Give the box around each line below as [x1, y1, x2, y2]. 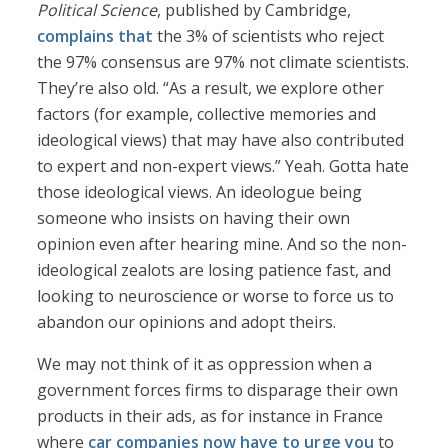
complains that [37, 25, 154, 48]
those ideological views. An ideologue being [37, 181, 363, 204]
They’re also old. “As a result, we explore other [37, 77, 385, 100]
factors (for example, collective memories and [37, 103, 377, 126]
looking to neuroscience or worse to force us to [37, 285, 395, 308]
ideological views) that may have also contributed [37, 129, 405, 152]
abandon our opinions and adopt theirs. [37, 311, 337, 334]
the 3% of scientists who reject [153, 25, 385, 48]
